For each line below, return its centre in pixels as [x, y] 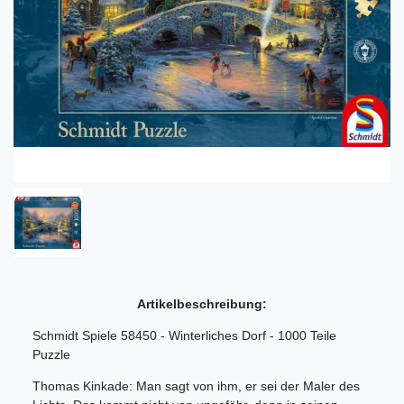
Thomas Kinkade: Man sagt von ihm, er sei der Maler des [196, 386]
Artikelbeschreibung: [202, 303]
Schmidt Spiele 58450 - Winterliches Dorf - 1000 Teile [184, 335]
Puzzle [51, 354]
